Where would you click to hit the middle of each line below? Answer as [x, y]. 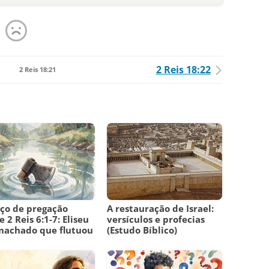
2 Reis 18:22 [183, 70]
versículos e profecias [156, 219]
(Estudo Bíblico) [142, 230]
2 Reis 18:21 [37, 70]
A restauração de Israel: [161, 209]
